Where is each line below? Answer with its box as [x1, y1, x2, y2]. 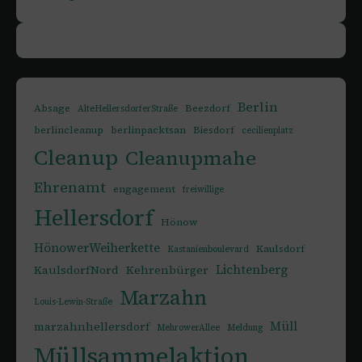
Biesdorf [193, 122, 235, 137]
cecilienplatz [242, 124, 294, 137]
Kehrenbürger [126, 261, 209, 278]
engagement [113, 181, 176, 196]
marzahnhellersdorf [34, 318, 150, 335]
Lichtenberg [216, 260, 288, 278]
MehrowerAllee [157, 321, 221, 334]
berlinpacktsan [111, 122, 187, 137]
